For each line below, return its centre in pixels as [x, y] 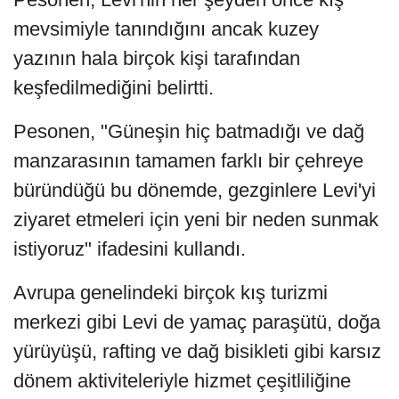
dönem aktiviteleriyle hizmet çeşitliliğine [182, 380]
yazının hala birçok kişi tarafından [157, 58]
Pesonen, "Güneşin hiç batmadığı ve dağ [189, 131]
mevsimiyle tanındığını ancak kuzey [166, 28]
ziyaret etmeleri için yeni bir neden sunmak [196, 219]
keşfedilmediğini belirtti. [114, 87]
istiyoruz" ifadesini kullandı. [130, 248]
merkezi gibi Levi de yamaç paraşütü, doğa [197, 322]
